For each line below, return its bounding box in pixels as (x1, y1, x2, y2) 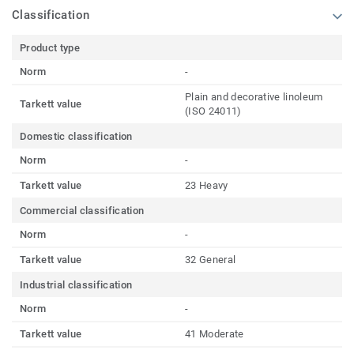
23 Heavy (185, 179, 228, 191)
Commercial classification (20, 204, 145, 217)
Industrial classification (20, 278, 133, 291)
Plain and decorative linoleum (185, 90, 323, 103)
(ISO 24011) (185, 104, 242, 117)
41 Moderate (185, 327, 244, 340)
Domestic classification (20, 130, 133, 142)
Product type (20, 41, 80, 54)
